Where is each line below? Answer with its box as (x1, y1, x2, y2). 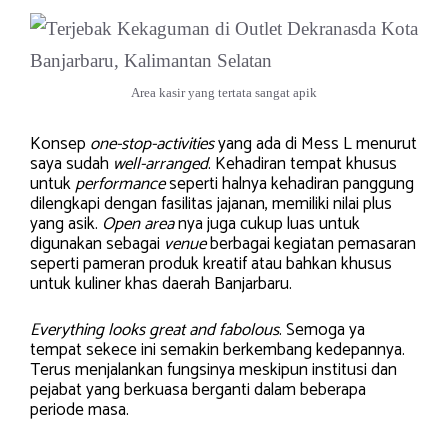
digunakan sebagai (30, 230, 164, 259)
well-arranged (113, 150, 208, 179)
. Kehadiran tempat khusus (208, 150, 397, 179)
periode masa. (30, 395, 129, 424)
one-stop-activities (90, 130, 214, 159)
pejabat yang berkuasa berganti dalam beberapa (30, 375, 366, 404)
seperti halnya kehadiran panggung (165, 170, 414, 199)
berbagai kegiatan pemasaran (206, 230, 416, 259)
